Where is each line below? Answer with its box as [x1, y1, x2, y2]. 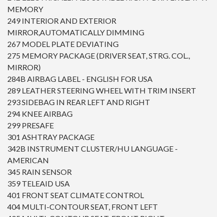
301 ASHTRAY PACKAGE [7, 132, 94, 142]
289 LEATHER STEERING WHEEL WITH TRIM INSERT [7, 86, 196, 95]
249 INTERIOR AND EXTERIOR [7, 16, 116, 26]
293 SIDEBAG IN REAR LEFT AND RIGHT [7, 97, 150, 107]
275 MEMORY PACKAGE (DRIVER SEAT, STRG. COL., [7, 51, 190, 61]
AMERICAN [7, 155, 49, 165]
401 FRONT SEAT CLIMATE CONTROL [7, 190, 144, 200]
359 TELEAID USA [7, 179, 70, 188]
